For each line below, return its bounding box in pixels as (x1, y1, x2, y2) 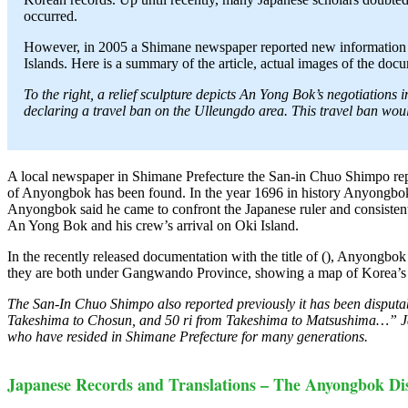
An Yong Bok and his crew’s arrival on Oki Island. (7, 218, 299, 233)
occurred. (24, 8, 77, 24)
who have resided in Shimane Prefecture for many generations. (7, 329, 368, 344)
